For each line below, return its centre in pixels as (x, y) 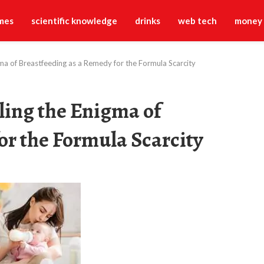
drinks (147, 21)
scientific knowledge (74, 21)
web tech (197, 21)
